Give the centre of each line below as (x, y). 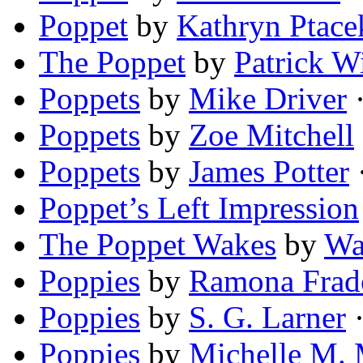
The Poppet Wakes (158, 245)
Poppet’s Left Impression (199, 208)
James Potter (269, 172)
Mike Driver (268, 99)
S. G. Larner (267, 318)
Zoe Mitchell (271, 135)
